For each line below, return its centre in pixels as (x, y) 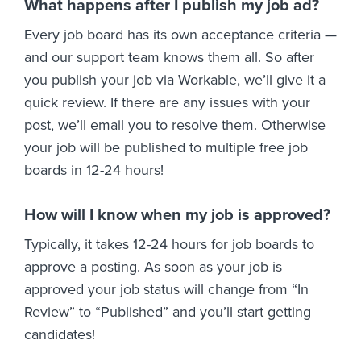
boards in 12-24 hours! (94, 170)
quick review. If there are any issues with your (167, 103)
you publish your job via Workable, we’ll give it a (175, 80)
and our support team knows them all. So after (169, 58)
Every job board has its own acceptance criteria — (180, 35)
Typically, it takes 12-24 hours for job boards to (169, 245)
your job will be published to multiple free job (166, 148)
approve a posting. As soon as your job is (153, 267)
